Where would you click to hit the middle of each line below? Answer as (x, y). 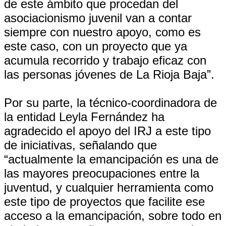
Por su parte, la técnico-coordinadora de (110, 103)
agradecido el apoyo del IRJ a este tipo (107, 131)
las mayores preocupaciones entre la (102, 173)
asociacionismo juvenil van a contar (98, 18)
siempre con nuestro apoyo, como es (102, 32)
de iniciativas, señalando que (80, 145)
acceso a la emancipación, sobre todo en (113, 216)
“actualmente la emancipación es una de (111, 159)
